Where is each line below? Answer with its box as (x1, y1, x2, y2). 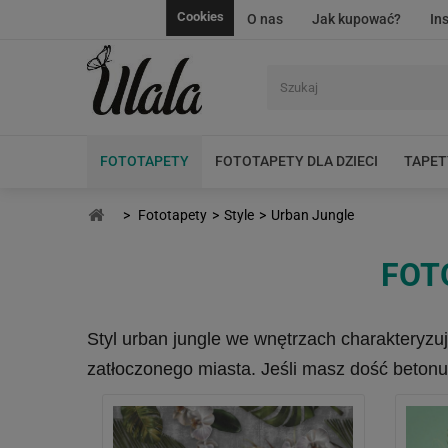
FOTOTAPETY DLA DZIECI (215, 153, 378, 169)
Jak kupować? (312, 11, 401, 27)
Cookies (177, 9, 224, 24)
